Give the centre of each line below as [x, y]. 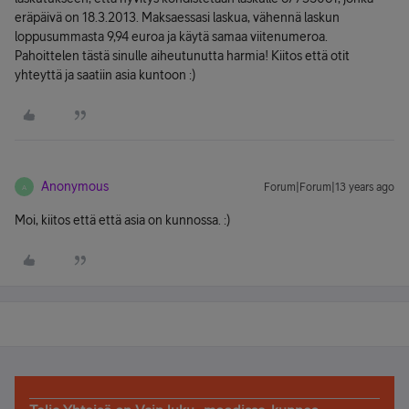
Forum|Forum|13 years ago [329, 187]
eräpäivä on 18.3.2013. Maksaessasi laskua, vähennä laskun [177, 17]
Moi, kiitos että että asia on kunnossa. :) [122, 220]
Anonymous [75, 186]
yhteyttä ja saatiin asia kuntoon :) [105, 75]
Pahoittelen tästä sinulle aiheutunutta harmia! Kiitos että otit [182, 56]
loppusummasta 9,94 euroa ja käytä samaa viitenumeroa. [171, 37]
